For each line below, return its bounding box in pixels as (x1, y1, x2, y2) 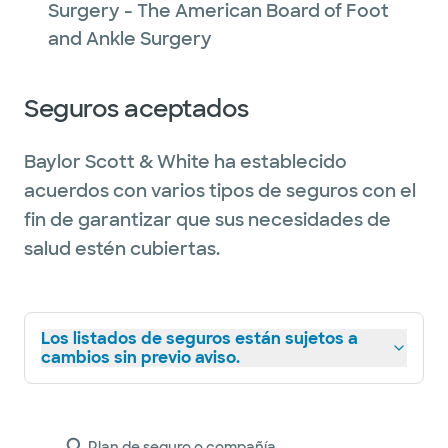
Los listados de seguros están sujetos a (41, 328, 358, 349)
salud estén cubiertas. (24, 237, 220, 261)
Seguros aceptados (24, 93, 249, 124)
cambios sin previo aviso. (41, 347, 240, 368)
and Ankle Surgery (48, 27, 212, 51)
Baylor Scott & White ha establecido (24, 150, 347, 174)
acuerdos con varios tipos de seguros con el (24, 179, 416, 203)
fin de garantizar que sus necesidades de (24, 208, 391, 232)
